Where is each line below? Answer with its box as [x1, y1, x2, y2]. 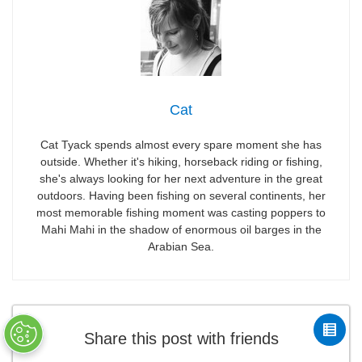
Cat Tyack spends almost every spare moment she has [40, 137, 322, 151]
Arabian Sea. [148, 239, 214, 253]
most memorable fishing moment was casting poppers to [36, 205, 326, 219]
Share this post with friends [83, 329, 279, 347]
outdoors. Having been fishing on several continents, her [36, 188, 326, 202]
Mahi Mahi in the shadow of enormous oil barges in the [40, 222, 322, 236]
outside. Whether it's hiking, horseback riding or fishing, [40, 154, 322, 168]
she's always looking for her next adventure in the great [40, 171, 322, 185]
